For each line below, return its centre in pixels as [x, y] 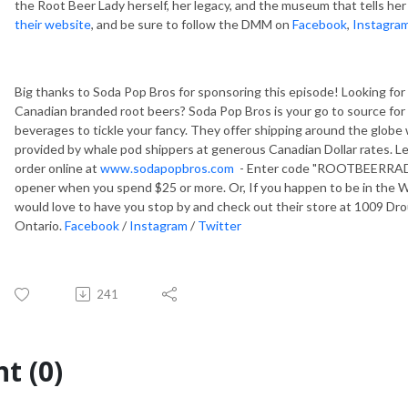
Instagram [158, 225]
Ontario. [40, 225]
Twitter [219, 225]
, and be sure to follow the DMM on [192, 24]
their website [53, 24]
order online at [57, 168]
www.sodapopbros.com [167, 168]
